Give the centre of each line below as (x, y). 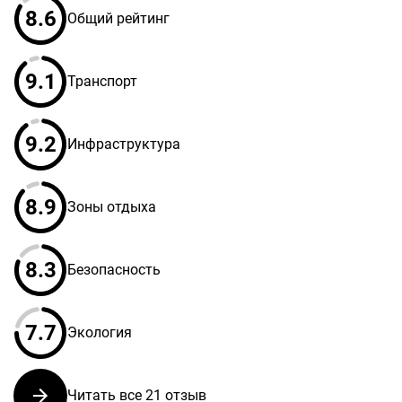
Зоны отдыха (112, 207)
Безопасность (114, 270)
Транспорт (102, 82)
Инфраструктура (124, 144)
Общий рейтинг (118, 19)
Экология (100, 333)
